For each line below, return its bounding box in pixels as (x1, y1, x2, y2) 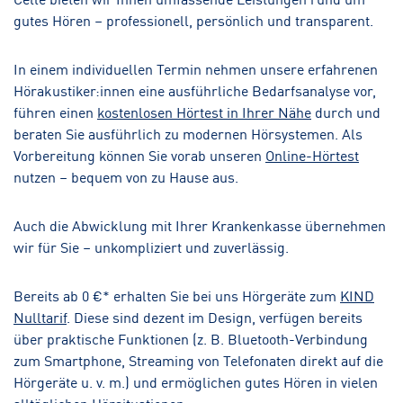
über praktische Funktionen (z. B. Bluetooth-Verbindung (13, 327, 368, 349)
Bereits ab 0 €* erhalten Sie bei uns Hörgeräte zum (13, 283, 340, 306)
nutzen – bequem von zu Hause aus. (13, 165, 238, 187)
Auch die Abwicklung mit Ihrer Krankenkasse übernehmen (13, 213, 386, 236)
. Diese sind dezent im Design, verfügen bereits (67, 305, 363, 327)
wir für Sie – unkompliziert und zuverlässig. (13, 235, 289, 257)
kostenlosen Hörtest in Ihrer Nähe (97, 100, 311, 122)
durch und (311, 100, 381, 122)
